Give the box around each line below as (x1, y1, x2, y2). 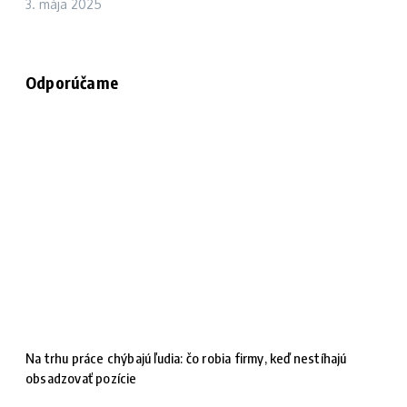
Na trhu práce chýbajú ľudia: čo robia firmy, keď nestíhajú (25, 349, 347, 366)
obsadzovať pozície (25, 369, 137, 386)
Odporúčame (25, 72, 118, 94)
